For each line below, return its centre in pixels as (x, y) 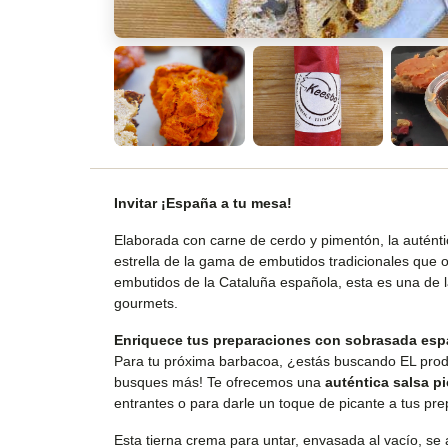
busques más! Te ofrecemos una (219, 382)
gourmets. (146, 303)
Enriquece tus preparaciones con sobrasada (265, 340)
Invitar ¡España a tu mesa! (203, 203)
